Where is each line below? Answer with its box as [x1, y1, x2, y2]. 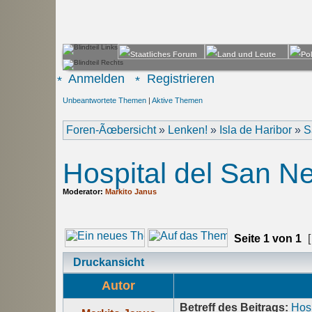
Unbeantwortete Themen [63, 96, 146, 104]
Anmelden [65, 72, 125, 86]
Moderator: [63, 187, 105, 196]
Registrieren [143, 72, 214, 86]
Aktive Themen [152, 96, 203, 104]
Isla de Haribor [219, 124, 292, 136]
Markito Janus [105, 187, 157, 196]
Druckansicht [73, 256, 144, 268]
